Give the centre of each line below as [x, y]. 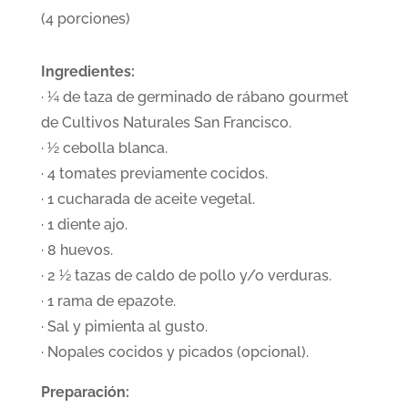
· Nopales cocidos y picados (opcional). [174, 352]
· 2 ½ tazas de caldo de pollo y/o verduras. [186, 275]
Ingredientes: [87, 71]
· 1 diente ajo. [84, 224]
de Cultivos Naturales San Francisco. [166, 122]
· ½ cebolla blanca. [104, 148]
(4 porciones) [85, 19]
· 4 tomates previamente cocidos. [154, 173]
